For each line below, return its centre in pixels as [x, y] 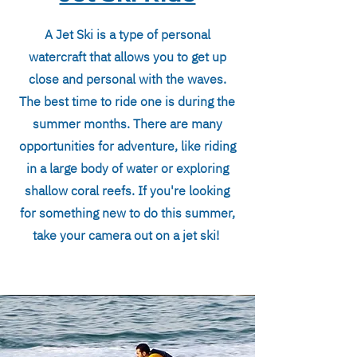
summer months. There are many [127, 124]
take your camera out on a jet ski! [127, 235]
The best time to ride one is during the [127, 101]
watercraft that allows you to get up [127, 57]
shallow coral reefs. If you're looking [127, 190]
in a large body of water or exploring [127, 168]
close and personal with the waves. [127, 79]
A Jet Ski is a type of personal [127, 34]
